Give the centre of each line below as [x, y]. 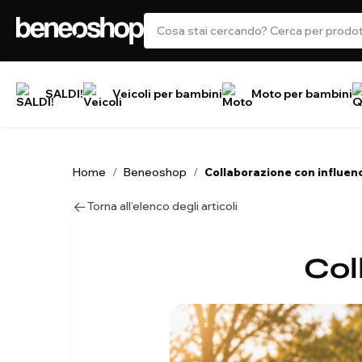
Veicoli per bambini [167, 94]
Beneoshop [155, 172]
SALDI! [64, 94]
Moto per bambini [302, 94]
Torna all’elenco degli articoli [162, 206]
